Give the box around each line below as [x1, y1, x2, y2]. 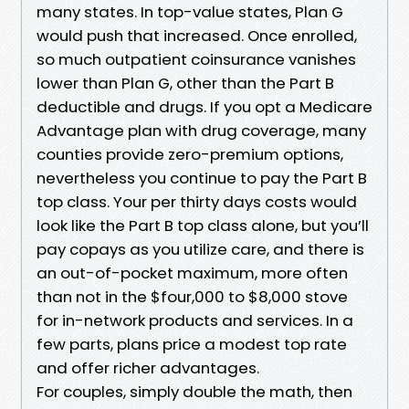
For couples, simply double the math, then [37, 380, 352, 403]
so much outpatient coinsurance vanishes [37, 47, 356, 70]
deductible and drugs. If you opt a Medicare [37, 95, 372, 118]
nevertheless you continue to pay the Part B [37, 166, 367, 189]
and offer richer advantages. [37, 356, 259, 379]
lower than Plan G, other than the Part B [37, 71, 334, 94]
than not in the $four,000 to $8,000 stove [37, 285, 348, 308]
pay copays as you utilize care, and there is [37, 237, 364, 260]
